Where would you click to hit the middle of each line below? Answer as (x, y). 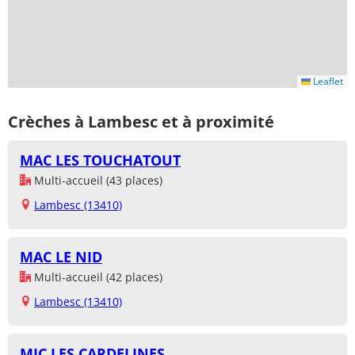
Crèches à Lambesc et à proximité (141, 121)
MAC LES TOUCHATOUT (100, 160)
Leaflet (327, 82)
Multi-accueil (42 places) (97, 277)
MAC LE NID (61, 257)
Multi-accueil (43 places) (97, 181)
